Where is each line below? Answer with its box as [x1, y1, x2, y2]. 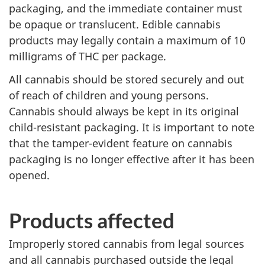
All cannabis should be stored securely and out [9, 72, 244, 86]
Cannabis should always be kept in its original [9, 104, 239, 118]
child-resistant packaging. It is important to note [9, 119, 254, 134]
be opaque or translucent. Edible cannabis [9, 17, 221, 31]
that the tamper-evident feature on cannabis [9, 135, 232, 150]
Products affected [9, 208, 174, 232]
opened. [9, 167, 50, 182]
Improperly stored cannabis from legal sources [9, 237, 244, 251]
